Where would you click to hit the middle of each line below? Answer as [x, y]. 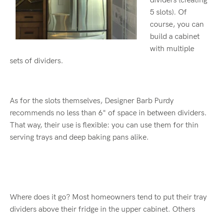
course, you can [177, 24]
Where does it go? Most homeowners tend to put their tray [108, 197]
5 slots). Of [168, 12]
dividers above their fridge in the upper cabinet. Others [102, 209]
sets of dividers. [36, 61]
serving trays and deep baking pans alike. [79, 137]
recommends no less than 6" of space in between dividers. [108, 113]
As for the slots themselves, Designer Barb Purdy [92, 101]
